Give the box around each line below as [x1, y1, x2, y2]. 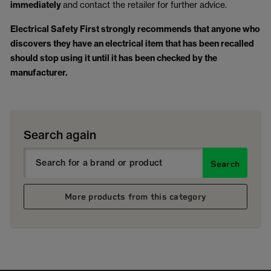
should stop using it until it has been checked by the [10, 53, 217, 64]
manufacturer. [10, 67, 68, 78]
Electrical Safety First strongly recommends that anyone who [10, 24, 260, 34]
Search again [24, 128, 96, 142]
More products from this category [65, 192, 206, 201]
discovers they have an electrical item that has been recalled [10, 38, 254, 49]
